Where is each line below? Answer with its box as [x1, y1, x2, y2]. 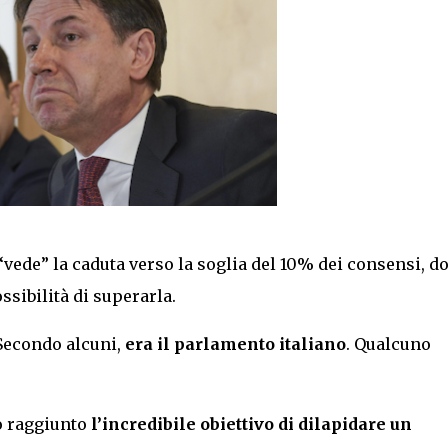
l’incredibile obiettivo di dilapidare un [86, 413, 412, 434]
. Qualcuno [345, 333, 431, 354]
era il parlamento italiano [124, 333, 346, 354]
